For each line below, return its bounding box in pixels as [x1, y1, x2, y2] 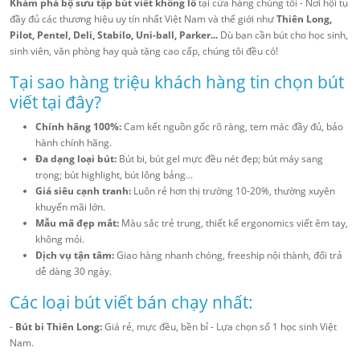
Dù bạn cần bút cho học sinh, [218, 28, 348, 43]
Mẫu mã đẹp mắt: [35, 216, 119, 231]
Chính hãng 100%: [35, 120, 121, 134]
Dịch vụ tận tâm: [35, 248, 114, 263]
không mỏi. [35, 232, 84, 247]
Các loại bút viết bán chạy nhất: [10, 291, 253, 314]
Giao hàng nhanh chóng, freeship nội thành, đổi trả [114, 248, 342, 263]
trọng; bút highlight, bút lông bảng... [35, 168, 193, 182]
